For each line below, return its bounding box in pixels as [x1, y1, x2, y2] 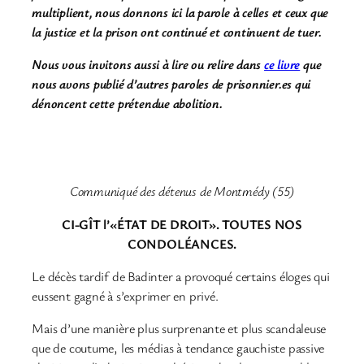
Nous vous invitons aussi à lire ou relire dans [32, 54, 265, 73]
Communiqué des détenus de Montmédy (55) [69, 182, 295, 201]
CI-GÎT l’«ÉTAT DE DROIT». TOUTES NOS [61, 214, 303, 233]
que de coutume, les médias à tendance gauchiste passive [32, 339, 325, 357]
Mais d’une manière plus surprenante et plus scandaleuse [32, 319, 327, 338]
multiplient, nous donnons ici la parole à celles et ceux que [32, 2, 329, 21]
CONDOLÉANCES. [127, 234, 237, 253]
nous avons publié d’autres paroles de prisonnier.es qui [32, 74, 311, 93]
